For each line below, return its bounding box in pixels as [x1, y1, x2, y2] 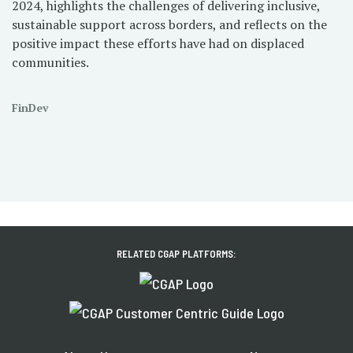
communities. [12, 54, 89, 71]
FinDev [12, 100, 49, 115]
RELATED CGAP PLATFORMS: [117, 247, 236, 261]
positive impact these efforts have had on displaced [12, 35, 304, 52]
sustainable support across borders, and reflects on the [12, 16, 327, 33]
